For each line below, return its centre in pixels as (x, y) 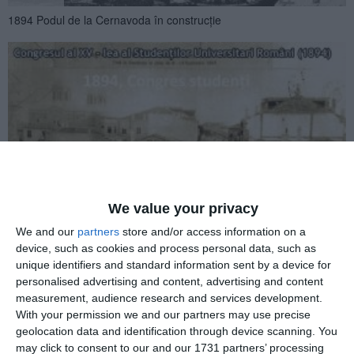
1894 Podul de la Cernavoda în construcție (115, 20)
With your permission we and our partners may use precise (163, 314)
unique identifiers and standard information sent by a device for (173, 264)
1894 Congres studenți (65, 186)
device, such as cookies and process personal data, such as (166, 248)
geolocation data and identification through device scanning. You (177, 331)
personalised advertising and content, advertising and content (169, 281)
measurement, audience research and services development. (169, 298)
